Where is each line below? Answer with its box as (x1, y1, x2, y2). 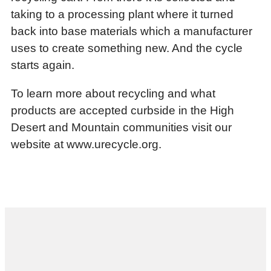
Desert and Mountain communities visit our (11, 120, 232, 134)
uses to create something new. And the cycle (11, 41, 243, 54)
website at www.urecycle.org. (11, 137, 162, 151)
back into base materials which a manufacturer (11, 24, 252, 38)
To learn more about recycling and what (11, 87, 215, 100)
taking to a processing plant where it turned (11, 7, 233, 21)
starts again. (11, 58, 74, 71)
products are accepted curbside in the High (11, 103, 234, 117)
